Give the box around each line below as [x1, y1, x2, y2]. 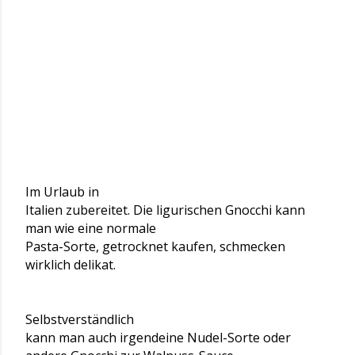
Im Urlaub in [25, 183, 99, 200]
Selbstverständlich [25, 311, 134, 328]
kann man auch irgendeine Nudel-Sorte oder [25, 329, 291, 346]
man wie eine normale [25, 219, 156, 237]
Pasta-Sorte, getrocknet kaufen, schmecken [25, 238, 285, 255]
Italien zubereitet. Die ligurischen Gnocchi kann [25, 201, 305, 219]
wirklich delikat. [25, 256, 116, 273]
